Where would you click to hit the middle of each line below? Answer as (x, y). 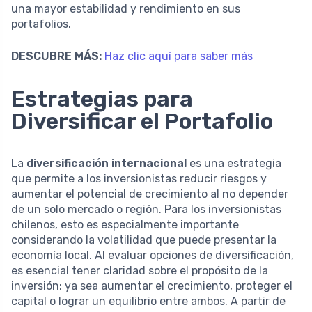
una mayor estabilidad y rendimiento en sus (126, 8)
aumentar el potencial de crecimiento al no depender (150, 194)
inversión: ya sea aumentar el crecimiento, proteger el (152, 286)
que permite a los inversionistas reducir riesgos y (139, 178)
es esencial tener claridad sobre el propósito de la (140, 270)
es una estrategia (234, 163)
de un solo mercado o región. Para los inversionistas (146, 209)
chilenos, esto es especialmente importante (125, 224)
